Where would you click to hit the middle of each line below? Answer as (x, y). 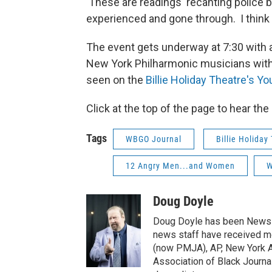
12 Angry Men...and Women (180, 165)
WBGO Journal (154, 139)
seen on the (116, 80)
